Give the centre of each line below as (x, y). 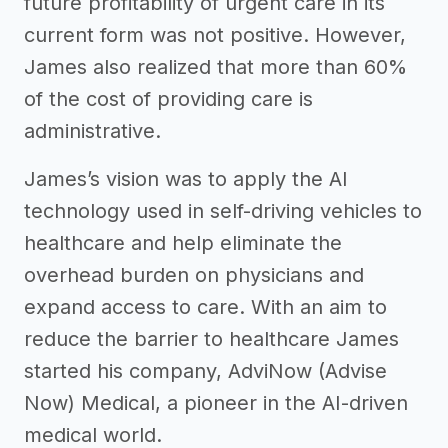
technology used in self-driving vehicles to (223, 211)
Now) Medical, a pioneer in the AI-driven (216, 403)
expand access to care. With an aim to (205, 307)
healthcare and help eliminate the (183, 243)
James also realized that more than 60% (215, 67)
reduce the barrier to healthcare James (211, 339)
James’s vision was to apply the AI (186, 179)
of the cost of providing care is (168, 99)
